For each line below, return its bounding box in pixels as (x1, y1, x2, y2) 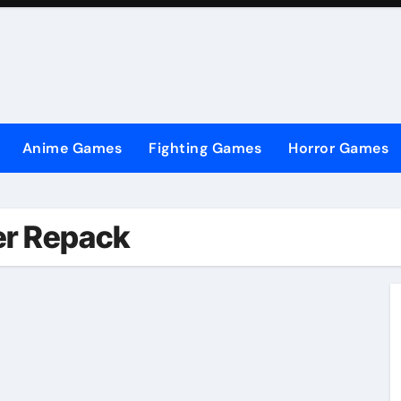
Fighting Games (149, 139, 261, 158)
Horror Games (288, 139, 388, 158)
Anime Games (21, 139, 122, 158)
